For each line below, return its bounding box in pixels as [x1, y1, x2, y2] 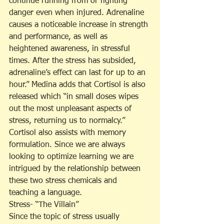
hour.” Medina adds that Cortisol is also [9, 81, 148, 89]
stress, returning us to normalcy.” [9, 117, 127, 125]
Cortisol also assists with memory [9, 129, 128, 137]
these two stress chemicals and [9, 177, 119, 185]
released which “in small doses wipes [9, 93, 141, 101]
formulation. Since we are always [9, 141, 127, 149]
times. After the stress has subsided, [9, 57, 138, 65]
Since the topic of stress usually [9, 213, 122, 221]
